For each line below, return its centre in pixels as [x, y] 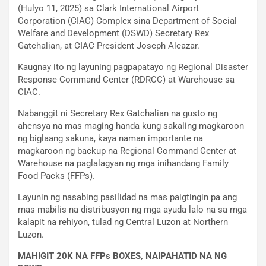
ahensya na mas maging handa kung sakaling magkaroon [131, 126]
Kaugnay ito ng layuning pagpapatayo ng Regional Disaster [133, 67]
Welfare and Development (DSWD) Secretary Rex [113, 33]
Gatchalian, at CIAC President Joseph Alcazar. [109, 45]
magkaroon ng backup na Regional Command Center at [127, 151]
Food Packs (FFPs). [56, 175]
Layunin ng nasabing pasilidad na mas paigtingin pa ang [127, 197]
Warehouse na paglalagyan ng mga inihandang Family [123, 163]
